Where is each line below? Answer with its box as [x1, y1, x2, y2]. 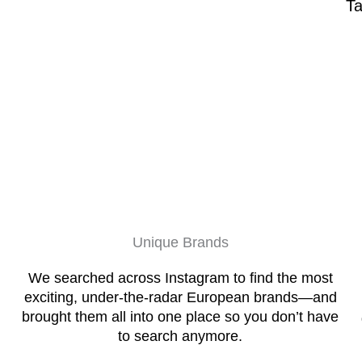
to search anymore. [118, 327, 243, 344]
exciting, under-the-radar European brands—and [23, 288, 337, 305]
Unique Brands [132, 234, 229, 250]
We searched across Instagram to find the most [27, 269, 333, 286]
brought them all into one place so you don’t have [22, 308, 339, 325]
